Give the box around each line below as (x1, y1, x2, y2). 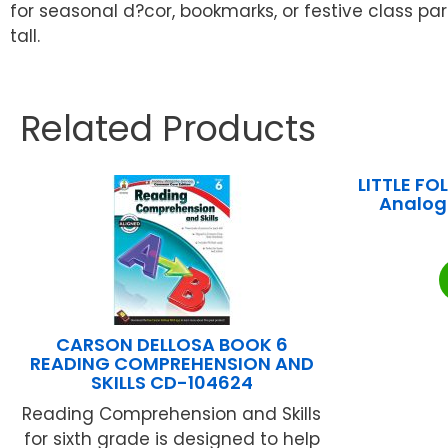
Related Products (20, 104, 316, 154)
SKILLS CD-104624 (90, 370, 253, 396)
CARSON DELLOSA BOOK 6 (55, 332, 288, 358)
